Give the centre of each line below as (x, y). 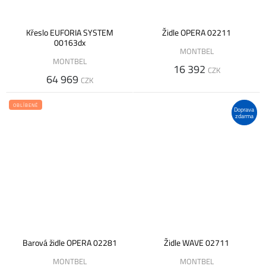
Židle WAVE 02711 (197, 243)
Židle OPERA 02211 (197, 33)
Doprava (244, 109)
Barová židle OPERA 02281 (69, 243)
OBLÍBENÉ (26, 105)
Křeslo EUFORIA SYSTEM (69, 33)
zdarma (244, 116)
